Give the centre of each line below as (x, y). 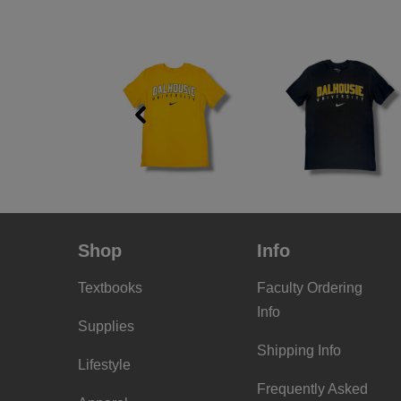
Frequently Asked (312, 389)
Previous (169, 126)
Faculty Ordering (310, 288)
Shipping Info (299, 350)
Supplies (106, 326)
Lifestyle (104, 365)
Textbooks (110, 288)
